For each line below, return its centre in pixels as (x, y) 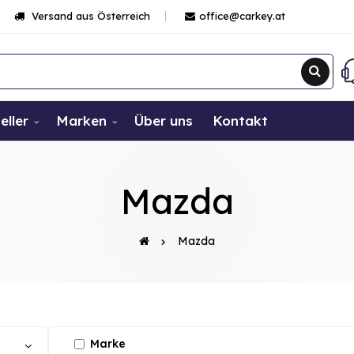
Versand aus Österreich (89, 16)
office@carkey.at (242, 16)
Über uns (164, 120)
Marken (81, 120)
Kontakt (240, 120)
